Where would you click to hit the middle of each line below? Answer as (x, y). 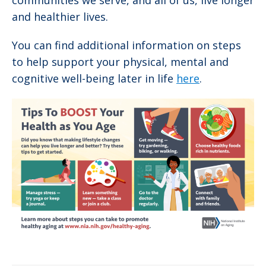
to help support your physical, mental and (120, 62)
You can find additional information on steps (126, 45)
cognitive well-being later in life (94, 79)
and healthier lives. (60, 17)
